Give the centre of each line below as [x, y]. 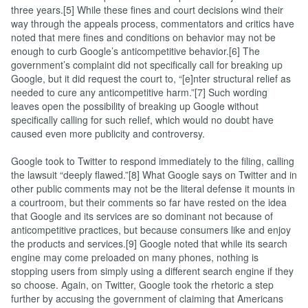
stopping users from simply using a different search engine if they [152, 271]
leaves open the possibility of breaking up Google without [135, 106]
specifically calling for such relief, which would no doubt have [142, 120]
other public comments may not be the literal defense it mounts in [153, 188]
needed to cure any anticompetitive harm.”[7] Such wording [139, 92]
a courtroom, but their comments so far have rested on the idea [149, 202]
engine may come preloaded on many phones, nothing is [135, 257]
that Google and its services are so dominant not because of [142, 216]
